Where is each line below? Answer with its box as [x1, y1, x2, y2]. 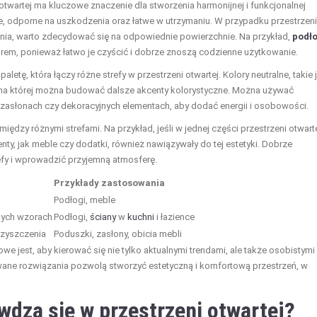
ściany [90, 211, 116, 222]
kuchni [127, 211, 154, 222]
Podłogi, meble [54, 194, 115, 205]
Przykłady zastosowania [54, 177, 165, 188]
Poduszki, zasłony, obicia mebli [54, 228, 182, 239]
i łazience [154, 211, 195, 222]
